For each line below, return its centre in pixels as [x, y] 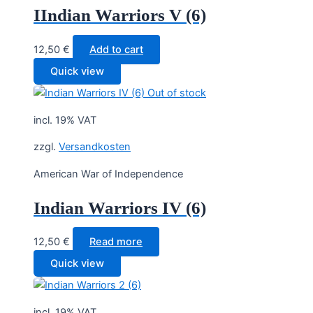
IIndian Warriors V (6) [120, 15]
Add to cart [116, 50]
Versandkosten [95, 147]
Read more [116, 242]
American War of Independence [108, 174]
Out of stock [177, 93]
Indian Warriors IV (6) [120, 208]
